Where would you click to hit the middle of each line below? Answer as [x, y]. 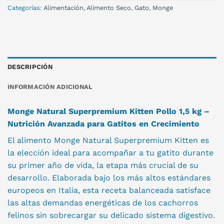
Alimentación [63, 8]
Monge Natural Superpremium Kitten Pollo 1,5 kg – [108, 111]
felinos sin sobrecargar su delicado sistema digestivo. [111, 215]
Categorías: [25, 8]
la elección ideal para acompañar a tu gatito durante [110, 152]
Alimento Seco [109, 8]
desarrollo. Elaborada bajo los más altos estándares [109, 177]
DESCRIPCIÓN [30, 66]
